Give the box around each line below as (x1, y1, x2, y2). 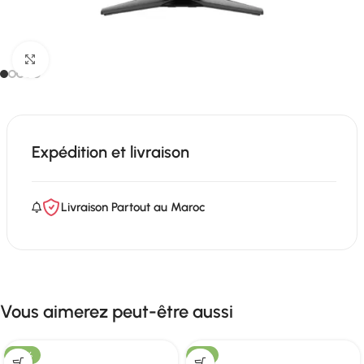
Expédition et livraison (32, 142, 189, 162)
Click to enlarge (48, 53, 130, 67)
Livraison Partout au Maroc (61, 200, 206, 214)
